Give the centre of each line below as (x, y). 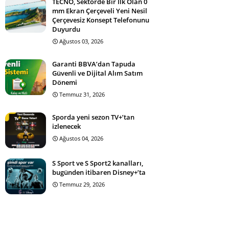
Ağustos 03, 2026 (81, 41)
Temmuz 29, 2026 (82, 184)
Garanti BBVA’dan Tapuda (94, 64)
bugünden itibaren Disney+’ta (99, 172)
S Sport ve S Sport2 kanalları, (98, 163)
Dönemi (65, 82)
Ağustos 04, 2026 (81, 138)
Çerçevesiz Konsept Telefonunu (101, 20)
